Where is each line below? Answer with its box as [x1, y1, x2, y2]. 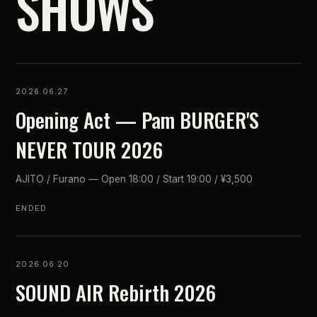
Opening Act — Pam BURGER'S [16, 104, 260, 134]
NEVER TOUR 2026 [16, 134, 163, 164]
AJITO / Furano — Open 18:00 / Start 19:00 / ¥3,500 [16, 173, 253, 185]
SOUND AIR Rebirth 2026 [16, 277, 217, 307]
